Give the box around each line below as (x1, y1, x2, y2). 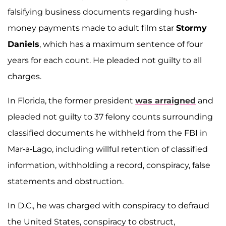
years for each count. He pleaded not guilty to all (8, 55, 202, 66)
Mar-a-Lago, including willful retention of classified (8, 144, 208, 154)
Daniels (8, 39, 39, 49)
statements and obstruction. (8, 177, 124, 187)
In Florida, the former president (8, 96, 135, 106)
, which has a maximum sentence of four (39, 39, 203, 49)
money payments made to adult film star (8, 23, 176, 33)
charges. (8, 72, 41, 82)
